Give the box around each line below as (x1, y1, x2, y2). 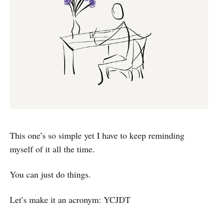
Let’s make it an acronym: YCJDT (10, 193, 130, 205)
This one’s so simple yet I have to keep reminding (10, 129, 184, 141)
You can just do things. (10, 168, 91, 180)
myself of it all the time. (10, 143, 95, 155)
